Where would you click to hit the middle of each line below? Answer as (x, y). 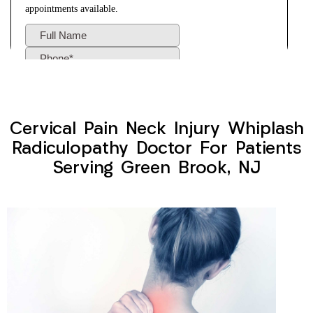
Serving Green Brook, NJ (156, 169)
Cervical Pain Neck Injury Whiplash (156, 130)
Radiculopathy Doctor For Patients (156, 150)
